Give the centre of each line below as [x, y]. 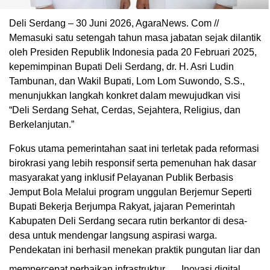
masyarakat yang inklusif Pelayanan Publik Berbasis [121, 177]
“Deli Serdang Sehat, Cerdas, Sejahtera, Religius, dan [125, 110]
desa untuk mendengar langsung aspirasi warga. [113, 235]
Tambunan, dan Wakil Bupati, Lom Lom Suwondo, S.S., [127, 81]
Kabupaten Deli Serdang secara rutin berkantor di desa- [128, 221]
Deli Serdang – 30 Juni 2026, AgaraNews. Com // [114, 23]
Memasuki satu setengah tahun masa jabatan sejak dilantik [135, 37]
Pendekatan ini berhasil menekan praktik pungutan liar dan [135, 250]
